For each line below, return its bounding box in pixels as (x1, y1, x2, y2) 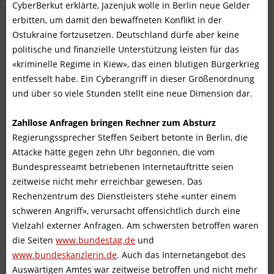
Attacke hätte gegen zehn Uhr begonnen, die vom (12, 146, 215, 158)
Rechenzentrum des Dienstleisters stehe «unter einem (12, 190, 236, 202)
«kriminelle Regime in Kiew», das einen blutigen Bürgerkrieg (12, 58, 259, 70)
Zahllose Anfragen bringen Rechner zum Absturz (12, 117, 216, 129)
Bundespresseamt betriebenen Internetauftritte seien (12, 161, 234, 173)
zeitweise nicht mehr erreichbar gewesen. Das (12, 176, 202, 188)
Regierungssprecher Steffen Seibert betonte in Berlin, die (12, 131, 248, 144)
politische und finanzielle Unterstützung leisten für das (12, 43, 239, 56)
